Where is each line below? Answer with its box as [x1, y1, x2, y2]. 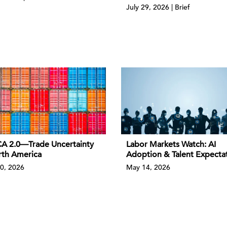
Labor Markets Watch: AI [126, 139, 216, 149]
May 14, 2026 [126, 162, 170, 172]
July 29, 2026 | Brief [126, 3, 190, 12]
